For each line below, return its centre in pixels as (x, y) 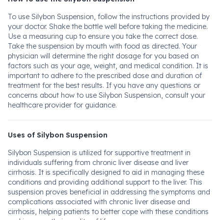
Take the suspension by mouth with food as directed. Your (102, 46)
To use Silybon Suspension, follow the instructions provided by (109, 17)
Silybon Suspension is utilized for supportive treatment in (99, 153)
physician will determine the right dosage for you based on (103, 56)
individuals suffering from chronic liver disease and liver (98, 163)
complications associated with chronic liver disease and (99, 202)
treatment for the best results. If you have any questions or (104, 85)
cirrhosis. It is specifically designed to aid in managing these (106, 172)
